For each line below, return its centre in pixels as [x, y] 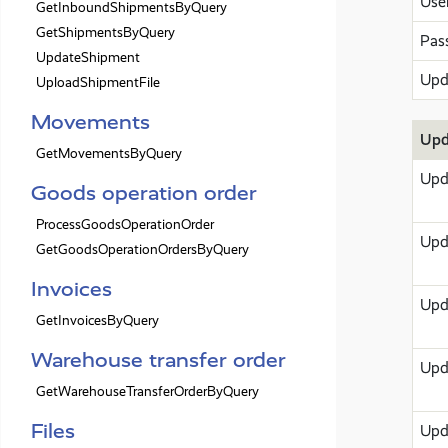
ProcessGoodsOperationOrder [125, 224]
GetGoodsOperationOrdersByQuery [142, 249]
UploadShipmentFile [98, 82]
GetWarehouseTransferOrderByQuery [147, 391]
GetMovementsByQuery [109, 153]
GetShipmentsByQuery [105, 32]
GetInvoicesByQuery [97, 320]
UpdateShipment [88, 57]
